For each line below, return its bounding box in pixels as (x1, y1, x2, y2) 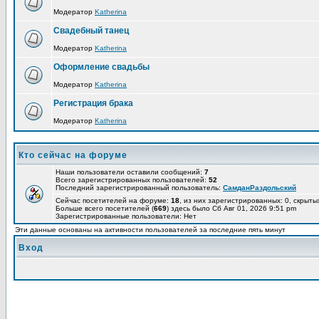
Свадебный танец (53, 26, 129, 36)
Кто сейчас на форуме (19, 150, 127, 160)
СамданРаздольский (223, 184, 296, 192)
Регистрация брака (53, 98, 133, 108)
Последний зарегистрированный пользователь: (56, 184, 223, 192)
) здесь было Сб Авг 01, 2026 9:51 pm (167, 204, 296, 212)
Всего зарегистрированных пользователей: (56, 176, 209, 184)
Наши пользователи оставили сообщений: (56, 168, 204, 176)
